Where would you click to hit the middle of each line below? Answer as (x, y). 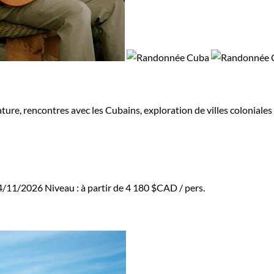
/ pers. (191, 188)
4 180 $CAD (151, 188)
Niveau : (63, 188)
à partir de (103, 188)
